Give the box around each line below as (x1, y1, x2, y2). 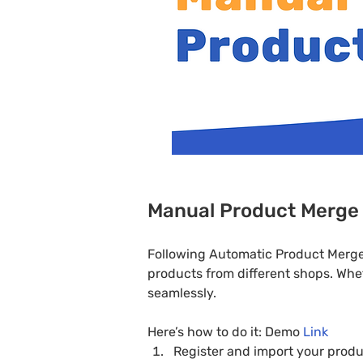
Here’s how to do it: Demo (147, 324, 303, 340)
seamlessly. (147, 285, 216, 301)
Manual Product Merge (147, 199, 359, 222)
